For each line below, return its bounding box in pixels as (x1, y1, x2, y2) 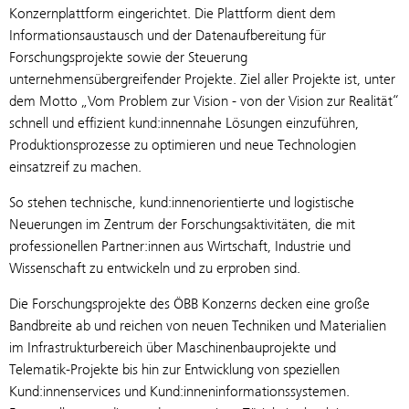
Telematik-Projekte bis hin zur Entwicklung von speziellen (9, 360, 340, 378)
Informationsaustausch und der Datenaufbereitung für (9, 26, 326, 44)
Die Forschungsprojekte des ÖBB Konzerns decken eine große (9, 294, 370, 312)
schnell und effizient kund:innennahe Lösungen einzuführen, (9, 113, 359, 131)
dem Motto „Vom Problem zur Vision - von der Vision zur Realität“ (9, 91, 399, 110)
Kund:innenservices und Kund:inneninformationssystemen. (9, 382, 350, 400)
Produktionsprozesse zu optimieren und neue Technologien (9, 135, 356, 153)
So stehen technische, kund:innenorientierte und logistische (9, 193, 354, 211)
